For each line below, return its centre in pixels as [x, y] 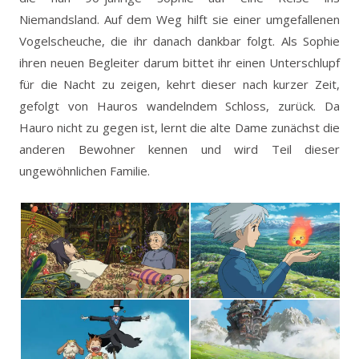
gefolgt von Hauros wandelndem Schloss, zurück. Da [179, 105]
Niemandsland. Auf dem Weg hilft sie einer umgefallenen [179, 19]
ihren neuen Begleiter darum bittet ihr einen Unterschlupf [179, 62]
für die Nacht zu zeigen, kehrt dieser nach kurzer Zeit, [179, 84]
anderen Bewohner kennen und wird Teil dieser [179, 149]
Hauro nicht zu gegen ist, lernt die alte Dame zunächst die [179, 127]
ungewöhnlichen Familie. [85, 170]
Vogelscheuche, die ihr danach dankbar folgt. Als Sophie [179, 40]
